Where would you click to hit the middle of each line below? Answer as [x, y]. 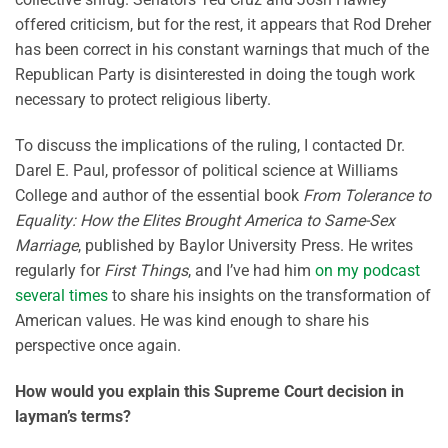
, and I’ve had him [251, 271]
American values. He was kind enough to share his [192, 321]
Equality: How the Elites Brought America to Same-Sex [205, 221]
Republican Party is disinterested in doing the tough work [215, 75]
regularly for [59, 271]
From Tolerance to [367, 196]
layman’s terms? [73, 416]
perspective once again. [98, 346]
